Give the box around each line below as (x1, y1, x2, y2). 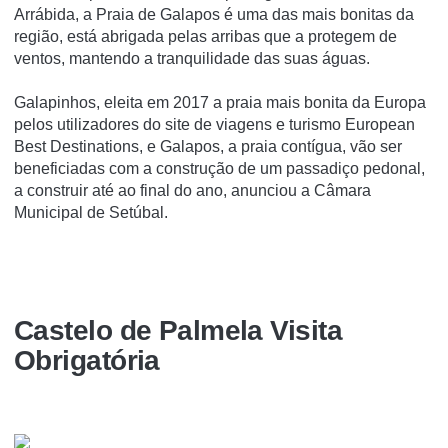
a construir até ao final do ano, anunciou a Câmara (14, 181, 371, 199)
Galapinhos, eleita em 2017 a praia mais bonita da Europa (14, 93, 426, 111)
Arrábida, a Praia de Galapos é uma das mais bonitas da (14, 5, 414, 23)
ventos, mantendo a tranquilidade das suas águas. (14, 49, 370, 67)
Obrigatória (14, 345, 160, 377)
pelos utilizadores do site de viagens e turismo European (14, 115, 415, 133)
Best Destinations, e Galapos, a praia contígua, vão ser (14, 137, 402, 155)
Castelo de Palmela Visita (14, 315, 343, 347)
